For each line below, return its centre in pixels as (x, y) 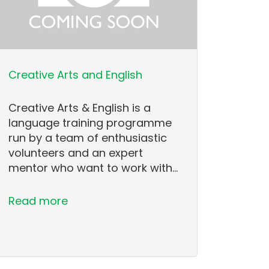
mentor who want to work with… (93, 168)
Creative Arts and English (76, 75)
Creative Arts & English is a (80, 108)
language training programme (90, 123)
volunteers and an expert (76, 153)
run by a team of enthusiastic (88, 138)
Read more (38, 201)
